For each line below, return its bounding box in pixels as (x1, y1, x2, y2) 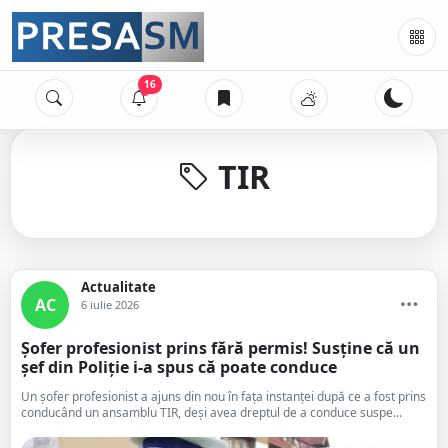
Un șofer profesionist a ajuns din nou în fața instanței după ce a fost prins (21, 388, 426, 405)
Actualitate (81, 278, 156, 296)
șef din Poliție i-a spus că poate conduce (21, 356, 337, 378)
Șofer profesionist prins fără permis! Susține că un (21, 337, 420, 359)
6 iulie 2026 (81, 297, 139, 312)
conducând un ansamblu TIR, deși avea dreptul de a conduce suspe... (21, 404, 402, 421)
